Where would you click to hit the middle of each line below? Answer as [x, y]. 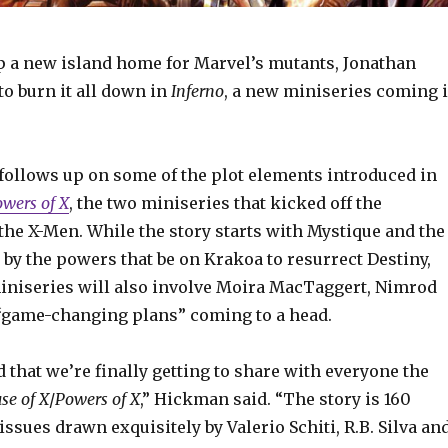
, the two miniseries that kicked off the [225, 202]
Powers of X [97, 398]
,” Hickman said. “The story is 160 [275, 398]
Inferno [197, 90]
